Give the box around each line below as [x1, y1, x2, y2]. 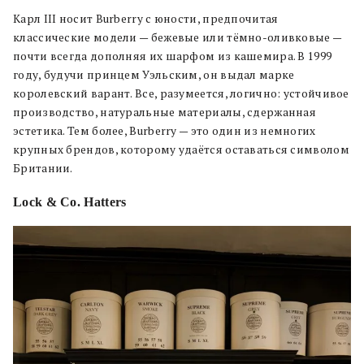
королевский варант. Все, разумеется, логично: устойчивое [13, 86, 349, 102]
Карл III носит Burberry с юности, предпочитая [13, 11, 279, 27]
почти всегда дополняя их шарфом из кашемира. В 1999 [13, 49, 332, 64]
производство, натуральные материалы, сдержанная [13, 105, 317, 120]
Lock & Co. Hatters [13, 195, 127, 210]
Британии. [13, 161, 73, 176]
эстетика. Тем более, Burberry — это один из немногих [13, 123, 316, 139]
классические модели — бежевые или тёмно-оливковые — [13, 30, 342, 45]
